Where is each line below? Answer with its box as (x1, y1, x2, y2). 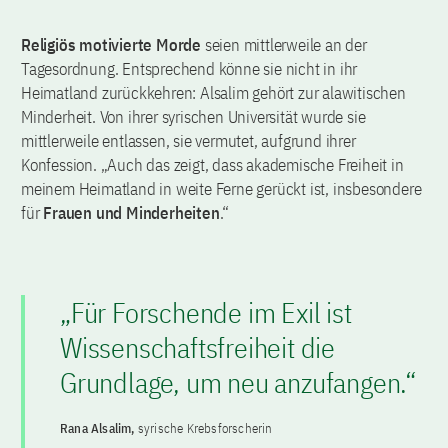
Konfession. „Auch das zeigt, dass (21, 153, 243, 176)
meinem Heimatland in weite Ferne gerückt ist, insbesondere (21, 177, 422, 200)
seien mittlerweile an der (201, 33, 367, 56)
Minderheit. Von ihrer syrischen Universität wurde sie (21, 105, 366, 128)
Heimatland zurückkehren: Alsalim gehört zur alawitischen (21, 81, 406, 104)
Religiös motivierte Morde (21, 33, 201, 56)
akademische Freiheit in (246, 153, 404, 176)
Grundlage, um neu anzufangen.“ (60, 363, 416, 401)
